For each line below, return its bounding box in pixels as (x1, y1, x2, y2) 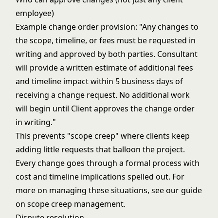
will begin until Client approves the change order (16, 103, 195, 114)
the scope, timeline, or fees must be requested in (16, 35, 196, 46)
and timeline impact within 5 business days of (16, 76, 183, 87)
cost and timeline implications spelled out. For (16, 171, 184, 182)
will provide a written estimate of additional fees (16, 62, 193, 73)
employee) (16, 8, 54, 18)
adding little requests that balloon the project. (16, 144, 185, 155)
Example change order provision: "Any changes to (16, 21, 199, 32)
